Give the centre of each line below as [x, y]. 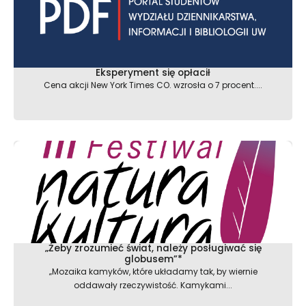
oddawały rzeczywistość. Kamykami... [153, 285]
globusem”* [153, 259]
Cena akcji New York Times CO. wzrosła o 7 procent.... [153, 85]
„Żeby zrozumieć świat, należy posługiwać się [153, 248]
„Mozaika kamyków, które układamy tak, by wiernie [153, 271]
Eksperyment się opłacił [153, 72]
